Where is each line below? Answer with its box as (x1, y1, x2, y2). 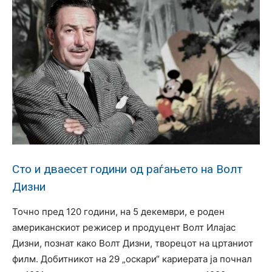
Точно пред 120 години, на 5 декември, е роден (12, 206, 225, 218)
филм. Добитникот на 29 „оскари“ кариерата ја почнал (12, 253, 252, 265)
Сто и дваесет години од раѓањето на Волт (12, 162, 242, 177)
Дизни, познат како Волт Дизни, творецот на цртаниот (12, 237, 253, 250)
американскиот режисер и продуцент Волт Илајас (12, 222, 236, 234)
